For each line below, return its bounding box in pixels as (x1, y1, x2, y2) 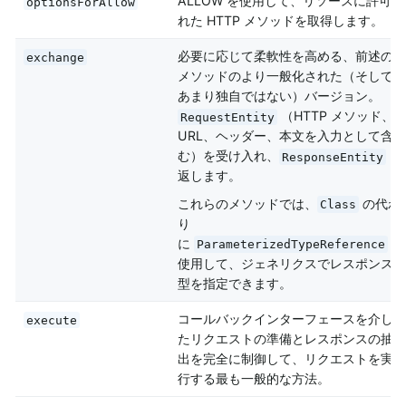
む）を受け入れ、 (177, 148, 279, 164)
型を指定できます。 (177, 275, 292, 291)
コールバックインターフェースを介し (177, 311, 393, 327)
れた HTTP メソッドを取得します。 (177, 13, 383, 29)
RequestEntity (179, 110, 275, 124)
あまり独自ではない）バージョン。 (177, 88, 381, 104)
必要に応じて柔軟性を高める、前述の (177, 48, 393, 64)
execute (25, 313, 77, 327)
